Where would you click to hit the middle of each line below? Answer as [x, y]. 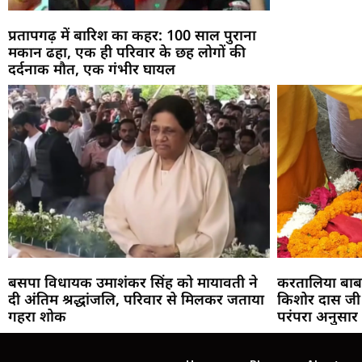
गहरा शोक [37, 316]
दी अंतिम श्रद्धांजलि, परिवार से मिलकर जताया [136, 299]
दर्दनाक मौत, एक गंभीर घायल [92, 68]
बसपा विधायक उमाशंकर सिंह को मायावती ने [133, 282]
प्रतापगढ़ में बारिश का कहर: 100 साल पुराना [132, 34]
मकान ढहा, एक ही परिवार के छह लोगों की [127, 51]
